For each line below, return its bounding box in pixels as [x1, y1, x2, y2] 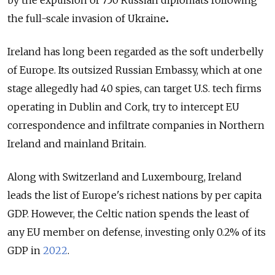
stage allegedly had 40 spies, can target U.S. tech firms [7, 82, 261, 95]
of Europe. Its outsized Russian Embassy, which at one [7, 64, 262, 77]
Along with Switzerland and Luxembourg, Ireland [7, 171, 242, 184]
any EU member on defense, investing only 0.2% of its [7, 226, 266, 239]
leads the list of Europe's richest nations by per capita [7, 189, 261, 202]
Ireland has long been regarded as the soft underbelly [7, 45, 263, 58]
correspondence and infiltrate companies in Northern [7, 119, 265, 132]
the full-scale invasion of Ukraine [7, 12, 166, 25]
